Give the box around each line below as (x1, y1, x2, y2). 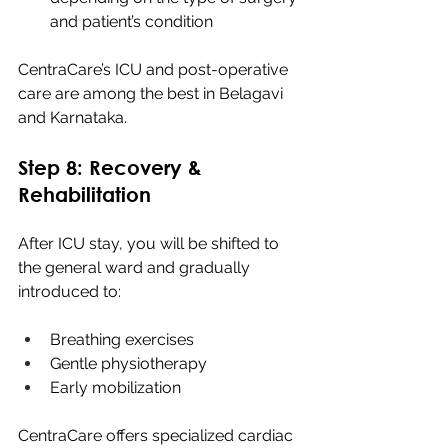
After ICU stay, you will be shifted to (18, 233, 283, 253)
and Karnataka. (18, 107, 127, 127)
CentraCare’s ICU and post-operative (18, 59, 292, 79)
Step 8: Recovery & (18, 155, 208, 179)
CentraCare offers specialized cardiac (18, 425, 297, 445)
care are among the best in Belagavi (18, 83, 287, 103)
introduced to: (18, 281, 121, 301)
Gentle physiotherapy (50, 353, 207, 373)
